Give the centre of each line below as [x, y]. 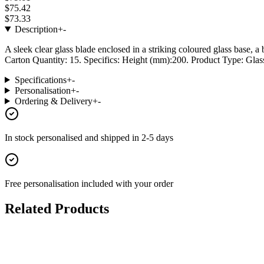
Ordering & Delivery [53, 101]
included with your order [127, 183]
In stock [21, 137]
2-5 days [157, 137]
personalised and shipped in [89, 137]
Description [36, 29]
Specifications [40, 80]
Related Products [57, 208]
